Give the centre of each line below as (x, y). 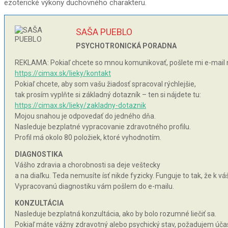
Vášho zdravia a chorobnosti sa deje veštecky (88, 165)
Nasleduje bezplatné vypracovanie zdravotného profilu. (103, 127)
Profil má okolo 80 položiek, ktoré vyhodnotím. (88, 138)
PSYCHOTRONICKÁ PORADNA (126, 46)
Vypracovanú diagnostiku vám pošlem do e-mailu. (94, 187)
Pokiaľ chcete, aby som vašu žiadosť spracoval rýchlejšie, (105, 84)
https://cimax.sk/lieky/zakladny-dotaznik (80, 106)
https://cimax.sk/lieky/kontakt (63, 74)
